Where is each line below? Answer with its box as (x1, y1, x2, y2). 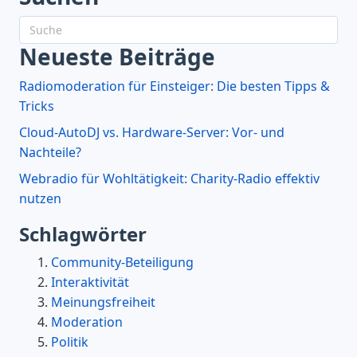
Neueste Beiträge (19, 41, 215, 72)
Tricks (19, 96, 54, 115)
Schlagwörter (19, 220, 147, 247)
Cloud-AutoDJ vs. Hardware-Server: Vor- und (19, 123, 284, 141)
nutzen (19, 189, 61, 207)
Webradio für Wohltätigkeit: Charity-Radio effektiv (19, 169, 320, 187)
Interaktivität (51, 273, 129, 291)
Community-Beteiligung (51, 253, 194, 271)
